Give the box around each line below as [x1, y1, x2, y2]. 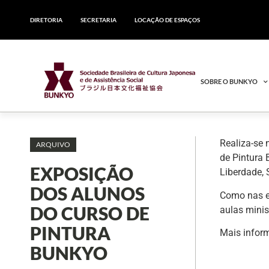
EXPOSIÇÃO [30, 163, 133, 185]
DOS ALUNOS [30, 183, 145, 205]
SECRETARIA [80, 16, 116, 23]
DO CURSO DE [30, 202, 150, 225]
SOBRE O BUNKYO [201, 77, 258, 86]
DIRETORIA [30, 16, 62, 23]
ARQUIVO [36, 140, 70, 150]
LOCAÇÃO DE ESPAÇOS [134, 16, 200, 23]
